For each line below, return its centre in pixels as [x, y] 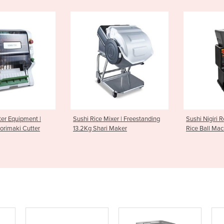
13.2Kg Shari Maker [38, 128]
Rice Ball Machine [148, 128]
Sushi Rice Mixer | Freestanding [54, 119]
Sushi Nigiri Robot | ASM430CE [167, 119]
